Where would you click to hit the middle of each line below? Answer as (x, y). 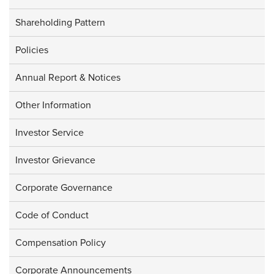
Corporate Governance (64, 188)
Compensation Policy (61, 243)
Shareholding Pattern (60, 23)
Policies (32, 50)
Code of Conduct (52, 216)
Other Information (53, 106)
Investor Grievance (55, 161)
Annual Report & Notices (68, 78)
